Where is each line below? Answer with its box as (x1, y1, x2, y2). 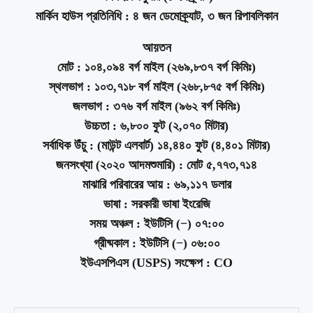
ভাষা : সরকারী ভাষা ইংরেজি (103, 197, 210, 212)
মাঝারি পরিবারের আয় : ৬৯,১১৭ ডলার (82, 177, 231, 192)
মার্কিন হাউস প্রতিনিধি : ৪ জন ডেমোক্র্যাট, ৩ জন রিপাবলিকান (35, 9, 278, 24)
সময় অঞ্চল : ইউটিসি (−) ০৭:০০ (89, 217, 224, 231)
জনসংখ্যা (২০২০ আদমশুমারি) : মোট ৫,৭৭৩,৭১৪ (56, 158, 257, 173)
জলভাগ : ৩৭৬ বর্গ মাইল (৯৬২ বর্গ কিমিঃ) (73, 99, 240, 114)
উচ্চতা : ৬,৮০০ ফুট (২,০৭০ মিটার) (85, 119, 228, 133)
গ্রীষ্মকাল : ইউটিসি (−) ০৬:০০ (93, 236, 220, 251)
